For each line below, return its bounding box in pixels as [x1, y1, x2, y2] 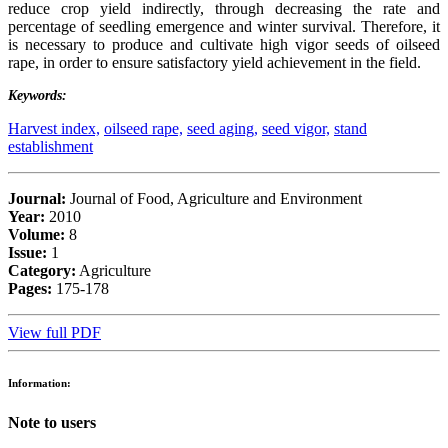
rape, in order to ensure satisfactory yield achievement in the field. [8, 53, 421, 71]
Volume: [8, 225, 65, 243]
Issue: [8, 243, 51, 261]
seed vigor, [262, 119, 330, 137]
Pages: [8, 279, 52, 297]
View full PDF [8, 323, 101, 341]
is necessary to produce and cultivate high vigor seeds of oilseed [8, 35, 440, 53]
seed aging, [187, 119, 258, 137]
